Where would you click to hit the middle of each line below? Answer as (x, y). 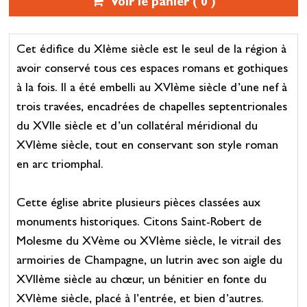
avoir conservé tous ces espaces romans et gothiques (152, 70)
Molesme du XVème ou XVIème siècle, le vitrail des (148, 243)
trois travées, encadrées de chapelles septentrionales (151, 108)
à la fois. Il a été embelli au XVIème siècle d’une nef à (151, 89)
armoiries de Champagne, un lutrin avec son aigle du (149, 262)
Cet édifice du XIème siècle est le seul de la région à (151, 51)
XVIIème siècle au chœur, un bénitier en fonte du (141, 281)
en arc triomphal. (60, 166)
